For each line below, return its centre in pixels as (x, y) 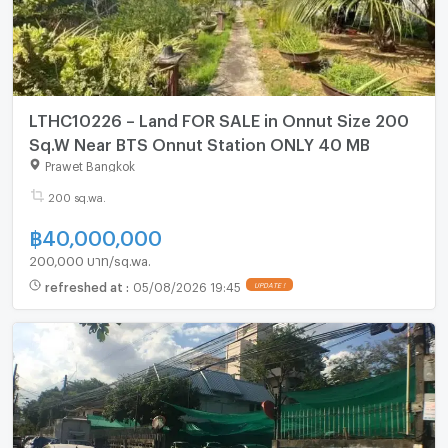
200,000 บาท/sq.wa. (89, 258)
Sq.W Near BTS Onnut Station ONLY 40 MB (199, 142)
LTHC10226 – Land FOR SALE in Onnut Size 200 (218, 118)
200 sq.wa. (76, 196)
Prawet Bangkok (89, 164)
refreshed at (85, 284)
